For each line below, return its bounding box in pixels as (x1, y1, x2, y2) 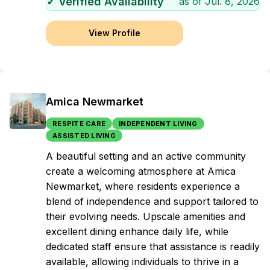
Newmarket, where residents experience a (46, 180, 240, 192)
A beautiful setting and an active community (46, 150, 246, 162)
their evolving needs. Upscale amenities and (46, 210, 245, 222)
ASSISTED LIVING (52, 131, 116, 140)
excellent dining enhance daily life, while (46, 225, 228, 237)
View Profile (89, 28, 140, 38)
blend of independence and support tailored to (46, 195, 259, 207)
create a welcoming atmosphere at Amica (46, 165, 236, 177)
